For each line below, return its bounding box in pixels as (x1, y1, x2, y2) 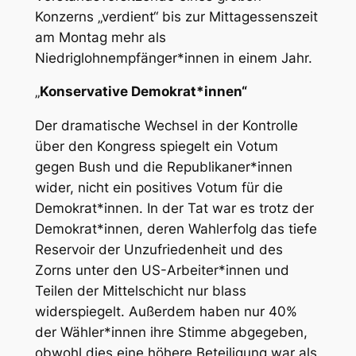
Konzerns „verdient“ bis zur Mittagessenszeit (34, 8, 318, 25)
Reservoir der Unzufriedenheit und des (34, 242, 283, 258)
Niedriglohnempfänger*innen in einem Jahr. (34, 49, 312, 66)
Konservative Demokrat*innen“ (39, 83, 247, 100)
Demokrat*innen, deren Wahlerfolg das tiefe (34, 221, 317, 238)
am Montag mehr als (34, 29, 166, 45)
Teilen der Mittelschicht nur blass (34, 283, 246, 300)
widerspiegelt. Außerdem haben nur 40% (34, 304, 297, 320)
